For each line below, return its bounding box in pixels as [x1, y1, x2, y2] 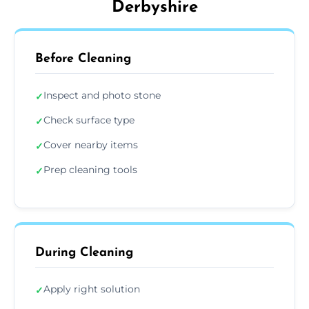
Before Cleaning [35, 52, 131, 66]
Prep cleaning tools [43, 163, 137, 176]
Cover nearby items [43, 138, 138, 151]
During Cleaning [35, 246, 133, 259]
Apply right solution [43, 282, 140, 295]
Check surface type [43, 113, 134, 126]
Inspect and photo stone [43, 88, 161, 101]
